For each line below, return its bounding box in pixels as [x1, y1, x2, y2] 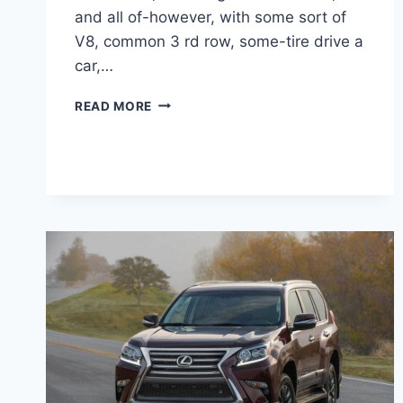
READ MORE [75, 98, 153, 113]
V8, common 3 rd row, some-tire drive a [75, 31, 363, 50]
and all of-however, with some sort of [75, 7, 346, 26]
